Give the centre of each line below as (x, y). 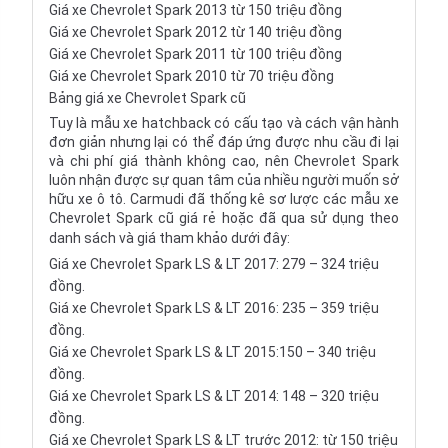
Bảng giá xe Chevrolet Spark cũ (147, 98)
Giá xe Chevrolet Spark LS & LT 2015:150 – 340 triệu (212, 352)
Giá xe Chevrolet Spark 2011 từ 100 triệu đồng (195, 54)
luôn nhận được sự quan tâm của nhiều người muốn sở (224, 180)
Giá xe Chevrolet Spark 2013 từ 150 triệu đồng (195, 10)
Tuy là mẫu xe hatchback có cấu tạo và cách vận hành (224, 123)
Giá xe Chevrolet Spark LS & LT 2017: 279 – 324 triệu (214, 264)
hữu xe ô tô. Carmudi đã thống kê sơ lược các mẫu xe (224, 199)
